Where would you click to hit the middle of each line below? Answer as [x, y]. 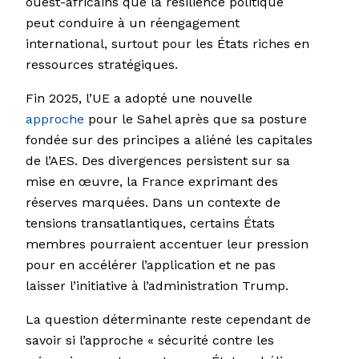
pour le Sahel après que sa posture [196, 119]
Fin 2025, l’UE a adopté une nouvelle [139, 99]
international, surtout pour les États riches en [167, 44]
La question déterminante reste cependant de [168, 320]
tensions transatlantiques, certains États [150, 224]
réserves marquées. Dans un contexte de [153, 203]
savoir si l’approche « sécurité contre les [150, 341]
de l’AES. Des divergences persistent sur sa [158, 161]
